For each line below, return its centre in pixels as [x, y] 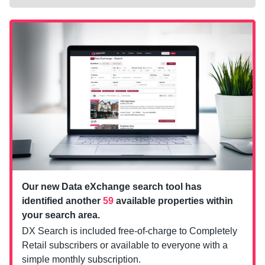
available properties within [173, 201]
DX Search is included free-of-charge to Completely [130, 231]
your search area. [61, 215]
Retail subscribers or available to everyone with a [125, 245]
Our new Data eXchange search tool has [112, 187]
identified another [62, 201]
